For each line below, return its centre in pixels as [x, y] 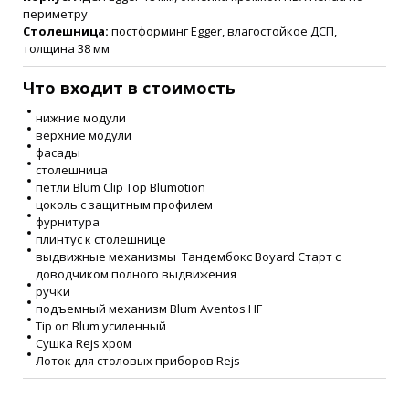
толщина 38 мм [66, 49]
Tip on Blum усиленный [101, 326]
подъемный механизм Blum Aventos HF [149, 309]
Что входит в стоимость [129, 88]
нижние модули [82, 118]
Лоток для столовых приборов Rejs [138, 361]
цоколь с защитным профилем [124, 205]
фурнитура [68, 222]
